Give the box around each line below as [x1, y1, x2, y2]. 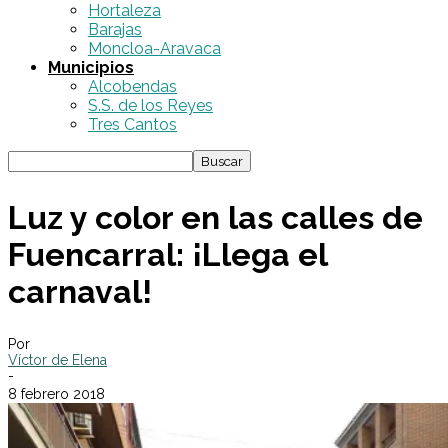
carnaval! [8, 272, 152, 310]
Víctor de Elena [8, 352, 107, 369]
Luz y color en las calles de [8, 198, 423, 236]
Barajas [88, 20, 142, 39]
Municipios [48, 58, 134, 77]
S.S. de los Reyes [88, 96, 213, 115]
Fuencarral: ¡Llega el [8, 235, 327, 273]
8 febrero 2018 [8, 386, 105, 403]
